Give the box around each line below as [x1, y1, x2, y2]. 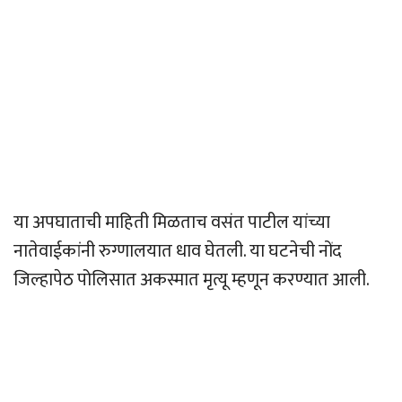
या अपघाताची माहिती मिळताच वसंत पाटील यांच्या [13, 207, 330, 239]
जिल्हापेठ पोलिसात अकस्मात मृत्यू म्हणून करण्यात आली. [13, 265, 370, 296]
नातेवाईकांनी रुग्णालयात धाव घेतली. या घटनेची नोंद [13, 236, 342, 267]
